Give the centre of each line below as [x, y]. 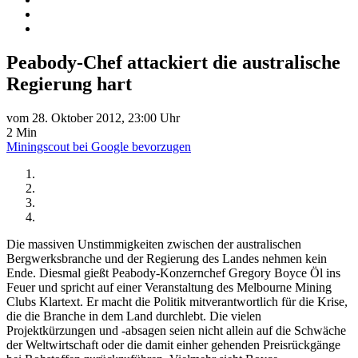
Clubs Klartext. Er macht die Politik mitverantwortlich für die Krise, [177, 301]
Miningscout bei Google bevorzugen [99, 146]
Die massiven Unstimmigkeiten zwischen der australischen [154, 244]
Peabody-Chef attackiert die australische [173, 62]
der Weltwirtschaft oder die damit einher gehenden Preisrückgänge [173, 344]
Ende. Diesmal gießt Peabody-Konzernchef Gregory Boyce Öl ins [173, 272]
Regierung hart [69, 84]
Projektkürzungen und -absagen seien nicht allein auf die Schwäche [176, 330]
